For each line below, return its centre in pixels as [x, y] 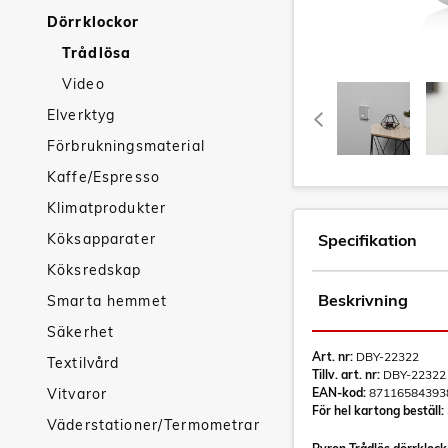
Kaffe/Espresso [103, 177]
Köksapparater [101, 239]
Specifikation [367, 240]
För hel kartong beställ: [378, 410]
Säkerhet [81, 332]
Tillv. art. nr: [346, 374]
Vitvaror [77, 394]
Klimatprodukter [107, 208]
